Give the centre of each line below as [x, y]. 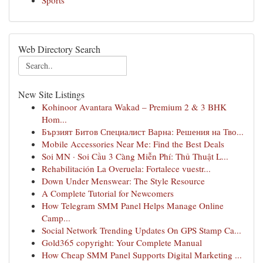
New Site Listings [51, 94]
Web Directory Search [59, 49]
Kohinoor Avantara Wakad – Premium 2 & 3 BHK [134, 107]
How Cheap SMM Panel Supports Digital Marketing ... [142, 255]
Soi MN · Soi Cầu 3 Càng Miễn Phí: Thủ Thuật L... [135, 156]
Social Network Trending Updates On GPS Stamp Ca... [141, 230]
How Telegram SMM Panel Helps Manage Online [133, 205]
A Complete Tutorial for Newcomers [108, 193]
